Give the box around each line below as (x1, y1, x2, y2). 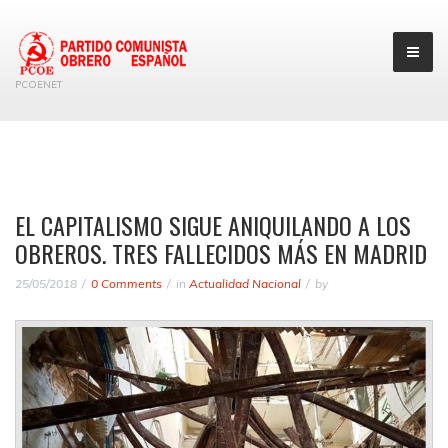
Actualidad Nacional (189, 275, 301, 291)
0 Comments (91, 275, 162, 291)
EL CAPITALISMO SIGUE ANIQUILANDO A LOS (15, 206, 411, 243)
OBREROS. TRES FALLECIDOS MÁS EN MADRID (15, 234, 427, 271)
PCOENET (15, 77, 63, 91)
